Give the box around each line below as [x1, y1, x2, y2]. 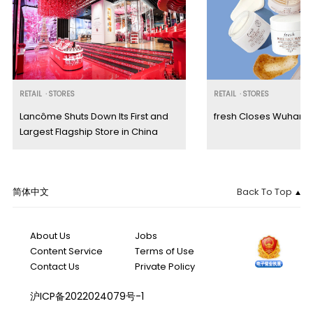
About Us [29, 228, 71, 242]
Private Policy [135, 259, 196, 273]
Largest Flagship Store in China [19, 125, 158, 139]
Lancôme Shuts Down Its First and [19, 110, 168, 124]
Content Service [29, 244, 103, 258]
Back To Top [237, 184, 293, 198]
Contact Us [29, 259, 80, 273]
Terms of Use [135, 244, 195, 258]
